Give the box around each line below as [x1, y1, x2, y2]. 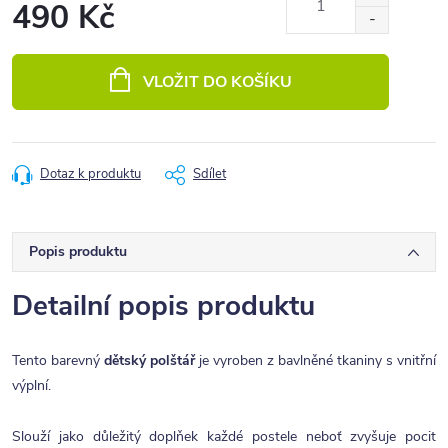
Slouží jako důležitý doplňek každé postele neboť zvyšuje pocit [12, 427, 436, 446]
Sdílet [193, 165, 226, 183]
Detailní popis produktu [12, 287, 315, 325]
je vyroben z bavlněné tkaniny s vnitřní [199, 351, 436, 370]
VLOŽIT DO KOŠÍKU [142, 71, 292, 93]
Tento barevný [12, 351, 104, 370]
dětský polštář [104, 351, 199, 370]
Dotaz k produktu [40, 165, 141, 183]
